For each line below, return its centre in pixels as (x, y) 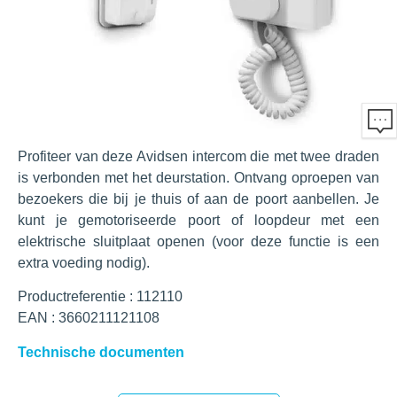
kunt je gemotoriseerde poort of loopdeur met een (198, 220)
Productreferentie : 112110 (100, 297)
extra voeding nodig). (84, 263)
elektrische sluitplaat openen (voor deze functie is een (198, 241)
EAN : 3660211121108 (89, 318)
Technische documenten (101, 352)
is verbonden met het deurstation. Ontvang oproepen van (198, 178)
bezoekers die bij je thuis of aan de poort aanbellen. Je (198, 199)
